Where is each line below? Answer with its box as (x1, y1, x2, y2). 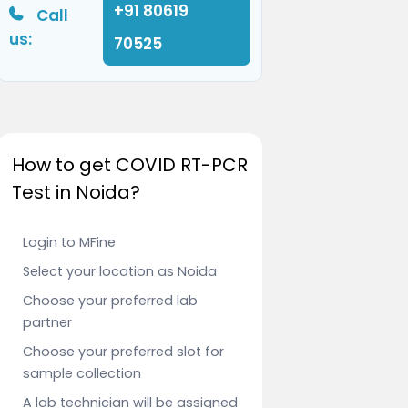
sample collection (22, 364, 141, 383)
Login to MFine (22, 233, 116, 252)
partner (22, 313, 72, 332)
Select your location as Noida (22, 262, 217, 281)
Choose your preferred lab (22, 291, 198, 311)
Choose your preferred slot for (22, 342, 224, 362)
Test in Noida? (11, 179, 140, 206)
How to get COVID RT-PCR (11, 152, 248, 178)
